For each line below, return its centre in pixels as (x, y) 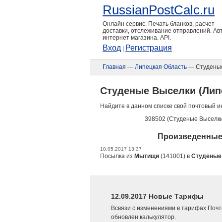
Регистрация (149, 48)
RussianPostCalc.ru (159, 10)
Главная (114, 67)
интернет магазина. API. (137, 38)
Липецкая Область (161, 67)
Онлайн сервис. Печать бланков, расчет (159, 24)
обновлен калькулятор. (143, 217)
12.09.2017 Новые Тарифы (157, 196)
